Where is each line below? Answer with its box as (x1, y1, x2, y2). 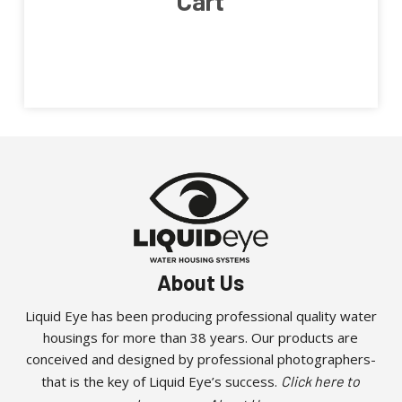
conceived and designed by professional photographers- (25, 350, 376, 368)
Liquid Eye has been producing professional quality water (24, 307, 377, 325)
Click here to (281, 372, 361, 389)
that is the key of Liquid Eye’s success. (41, 372, 282, 390)
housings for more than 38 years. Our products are (43, 328, 359, 346)
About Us (157, 269, 245, 295)
